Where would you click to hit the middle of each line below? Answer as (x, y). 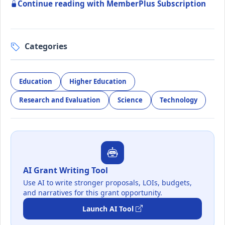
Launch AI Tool (108, 208)
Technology (179, 100)
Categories (46, 46)
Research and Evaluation (60, 100)
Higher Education (98, 82)
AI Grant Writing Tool (66, 171)
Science (130, 100)
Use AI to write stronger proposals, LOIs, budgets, (107, 182)
